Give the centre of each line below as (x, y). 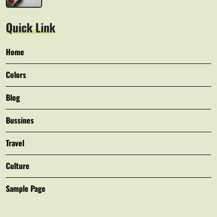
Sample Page (26, 188)
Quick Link (31, 27)
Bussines (20, 120)
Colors (16, 75)
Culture (18, 166)
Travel (15, 143)
